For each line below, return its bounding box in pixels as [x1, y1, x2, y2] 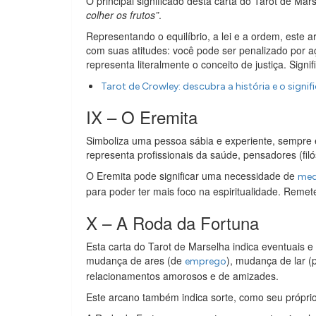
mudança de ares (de [86, 253, 185, 267]
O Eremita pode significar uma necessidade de [86, 169, 298, 183]
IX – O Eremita [86, 104, 197, 129]
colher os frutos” [86, 8, 159, 22]
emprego [185, 255, 226, 267]
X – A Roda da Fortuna [86, 210, 259, 235]
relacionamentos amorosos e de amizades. [86, 269, 279, 283]
